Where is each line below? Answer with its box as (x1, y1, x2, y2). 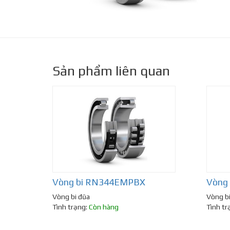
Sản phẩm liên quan (52, 63, 170, 79)
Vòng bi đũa (52, 193, 90, 201)
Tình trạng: (52, 203, 89, 212)
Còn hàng (89, 203, 119, 212)
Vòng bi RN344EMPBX (52, 177, 145, 188)
